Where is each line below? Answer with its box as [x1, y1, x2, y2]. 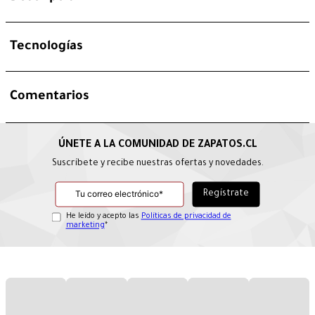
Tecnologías [10, 39, 83, 54]
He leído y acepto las [65, 212, 141, 221]
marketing [65, 221, 105, 231]
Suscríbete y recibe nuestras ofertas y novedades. [51, 159, 264, 169]
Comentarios [10, 90, 89, 105]
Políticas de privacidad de [141, 212, 231, 221]
